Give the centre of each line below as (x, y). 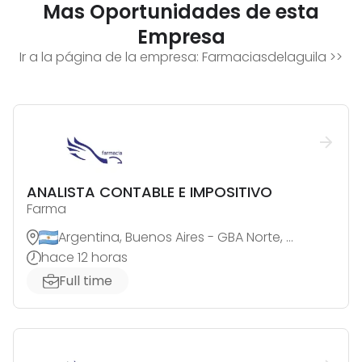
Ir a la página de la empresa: (111, 57)
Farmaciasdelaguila (264, 57)
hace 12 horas (84, 258)
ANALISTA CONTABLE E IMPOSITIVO (149, 192)
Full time (86, 281)
